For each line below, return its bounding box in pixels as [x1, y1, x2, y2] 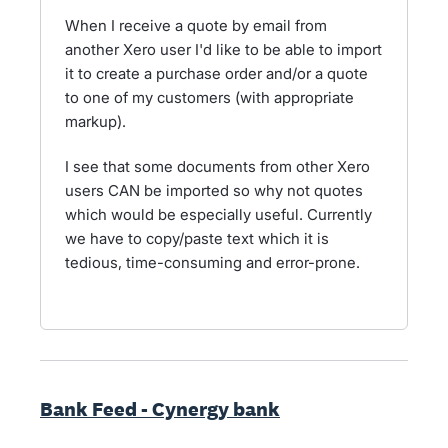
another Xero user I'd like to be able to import [65, 40, 382, 59]
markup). [65, 112, 126, 131]
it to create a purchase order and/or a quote [65, 64, 368, 83]
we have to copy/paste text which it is [65, 229, 329, 248]
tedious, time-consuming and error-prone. [65, 253, 360, 272]
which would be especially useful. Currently [65, 205, 372, 224]
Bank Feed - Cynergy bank [40, 396, 280, 422]
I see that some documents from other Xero [65, 157, 370, 176]
